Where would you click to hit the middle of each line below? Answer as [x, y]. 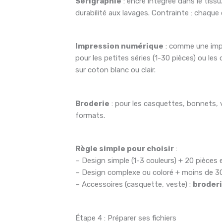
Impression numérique [120, 46]
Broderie [93, 103]
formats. [90, 115]
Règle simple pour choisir [125, 149]
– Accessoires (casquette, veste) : [134, 185]
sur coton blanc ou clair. [116, 70]
